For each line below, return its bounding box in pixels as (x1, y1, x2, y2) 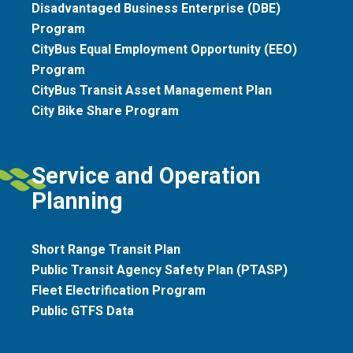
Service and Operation (32, 162, 261, 189)
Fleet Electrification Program (32, 282, 206, 298)
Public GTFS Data (32, 303, 134, 318)
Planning (32, 187, 123, 214)
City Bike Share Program (32, 102, 179, 118)
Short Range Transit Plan (32, 241, 180, 257)
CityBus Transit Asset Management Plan (32, 82, 272, 98)
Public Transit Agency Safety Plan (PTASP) (32, 262, 288, 277)
